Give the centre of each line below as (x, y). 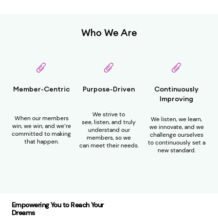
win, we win (27, 126)
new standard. (176, 151)
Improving (177, 99)
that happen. (41, 142)
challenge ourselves (176, 135)
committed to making (42, 134)
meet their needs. (114, 146)
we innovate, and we (176, 127)
